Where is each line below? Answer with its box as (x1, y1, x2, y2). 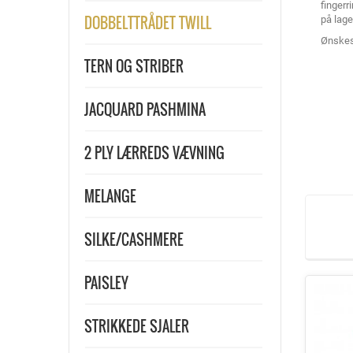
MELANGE (84, 186, 136, 206)
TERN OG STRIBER (84, 56, 184, 76)
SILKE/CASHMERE (84, 229, 184, 250)
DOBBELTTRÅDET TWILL (84, 13, 211, 33)
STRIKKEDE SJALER (84, 316, 189, 336)
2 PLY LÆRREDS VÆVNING (84, 143, 225, 163)
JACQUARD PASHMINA (84, 99, 206, 120)
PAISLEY (84, 273, 128, 293)
